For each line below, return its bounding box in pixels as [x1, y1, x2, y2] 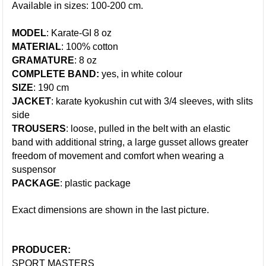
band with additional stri [12, 137, 112, 147]
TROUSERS [12, 123, 66, 134]
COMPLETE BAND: [12, 69, 100, 79]
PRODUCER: [12, 245, 71, 255]
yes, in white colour [99, 69, 183, 79]
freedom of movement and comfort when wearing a [12, 151, 224, 161]
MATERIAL [12, 42, 62, 52]
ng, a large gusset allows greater [112, 137, 249, 147]
